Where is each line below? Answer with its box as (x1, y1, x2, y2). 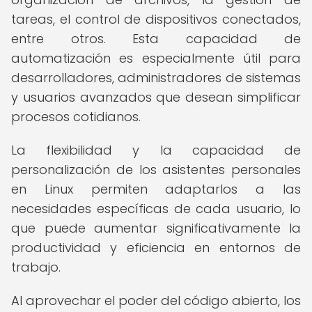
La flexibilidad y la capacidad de (11, 141, 301, 159)
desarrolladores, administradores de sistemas (11, 69, 301, 86)
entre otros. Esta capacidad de (11, 30, 301, 47)
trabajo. (11, 258, 61, 276)
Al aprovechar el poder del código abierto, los (11, 292, 301, 309)
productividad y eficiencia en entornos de (11, 239, 301, 256)
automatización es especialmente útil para (11, 49, 301, 67)
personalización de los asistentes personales (11, 161, 301, 178)
